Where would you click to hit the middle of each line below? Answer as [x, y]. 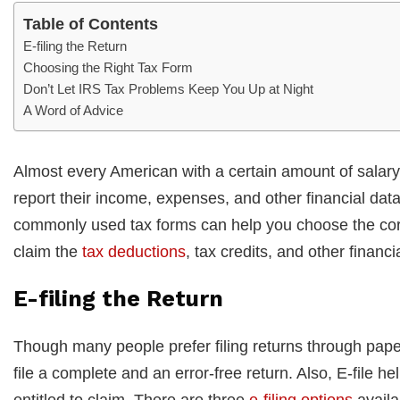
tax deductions [134, 251]
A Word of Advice [73, 110]
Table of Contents [91, 24]
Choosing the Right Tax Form [108, 67]
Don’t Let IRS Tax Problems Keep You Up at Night [168, 88]
